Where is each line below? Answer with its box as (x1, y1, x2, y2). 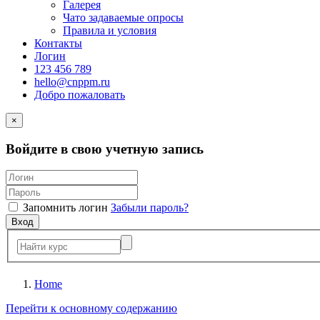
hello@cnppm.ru (34, 76, 110, 88)
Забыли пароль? (111, 201, 189, 214)
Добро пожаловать (34, 89, 125, 101)
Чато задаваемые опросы (63, 11, 184, 24)
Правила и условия (63, 24, 156, 36)
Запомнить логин (23, 201, 108, 214)
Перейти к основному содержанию (6, 302, 177, 315)
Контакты (34, 37, 82, 49)
